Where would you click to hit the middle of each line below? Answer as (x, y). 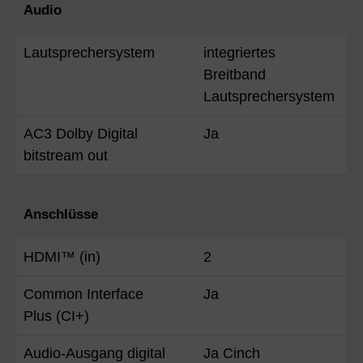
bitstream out (66, 155)
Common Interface (83, 294)
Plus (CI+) (56, 316)
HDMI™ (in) (62, 256)
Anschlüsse (61, 214)
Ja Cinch (232, 353)
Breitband (235, 74)
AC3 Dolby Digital (81, 133)
